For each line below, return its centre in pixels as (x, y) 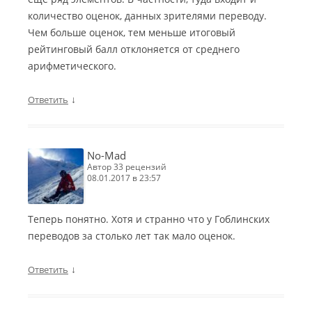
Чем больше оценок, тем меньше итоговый (132, 33)
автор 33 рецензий (130, 167)
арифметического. (72, 66)
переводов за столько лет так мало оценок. (132, 236)
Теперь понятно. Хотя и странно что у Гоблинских (149, 219)
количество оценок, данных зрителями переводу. (147, 16)
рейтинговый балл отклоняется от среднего (134, 49)
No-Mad (107, 156)
